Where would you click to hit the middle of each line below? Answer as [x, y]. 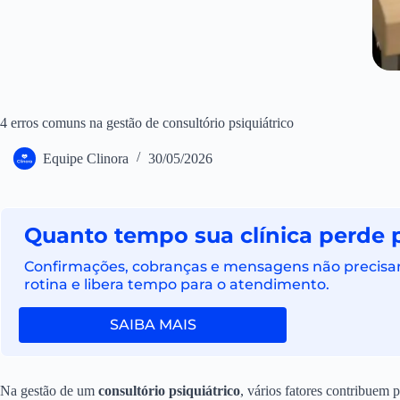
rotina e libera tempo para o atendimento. [177, 284]
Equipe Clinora [86, 158]
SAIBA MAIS [153, 324]
